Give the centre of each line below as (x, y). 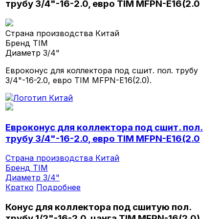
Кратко (20, 187)
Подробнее (59, 187)
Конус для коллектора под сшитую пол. (99, 207)
